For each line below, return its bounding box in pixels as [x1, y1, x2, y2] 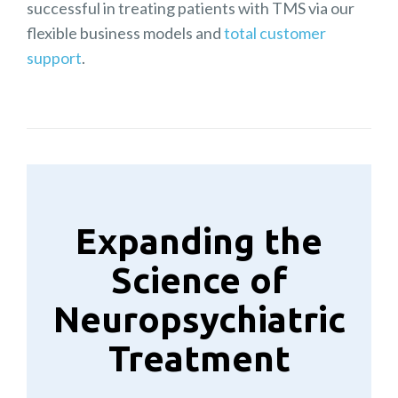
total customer [224, 23, 326, 44]
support [27, 48, 82, 68]
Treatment [107, 338, 291, 379]
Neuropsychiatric [53, 299, 346, 340]
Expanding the [76, 221, 322, 262]
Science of [111, 260, 287, 301]
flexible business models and [27, 23, 224, 44]
